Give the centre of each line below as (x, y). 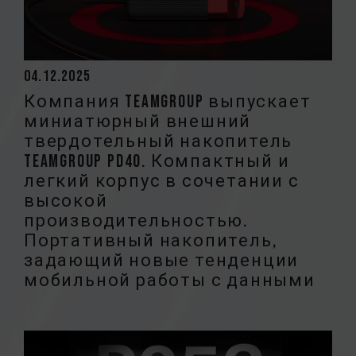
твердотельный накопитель (159, 141)
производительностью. (136, 221)
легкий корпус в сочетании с (162, 181)
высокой (66, 201)
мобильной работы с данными (170, 281)
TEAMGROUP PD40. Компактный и (157, 161)
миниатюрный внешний (138, 122)
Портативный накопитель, (151, 241)
